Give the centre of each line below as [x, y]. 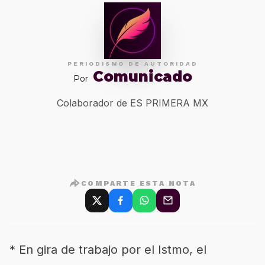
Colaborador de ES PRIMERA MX [132, 103]
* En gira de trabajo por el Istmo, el [108, 250]
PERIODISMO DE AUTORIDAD [132, 64]
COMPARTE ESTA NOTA [139, 183]
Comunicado [142, 77]
